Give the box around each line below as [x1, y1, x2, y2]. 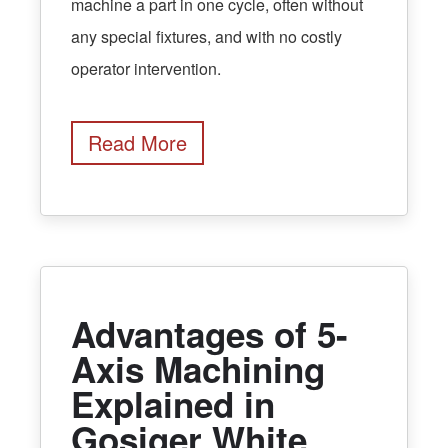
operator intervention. [71, 57, 221, 81]
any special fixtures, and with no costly [71, 25, 342, 49]
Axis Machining [71, 344, 325, 395]
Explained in [71, 379, 275, 430]
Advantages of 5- [71, 309, 348, 360]
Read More [88, 128, 187, 158]
